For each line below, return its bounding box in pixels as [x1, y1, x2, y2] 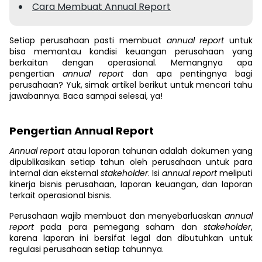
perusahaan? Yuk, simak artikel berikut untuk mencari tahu [9, 79, 253, 91]
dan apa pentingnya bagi [132, 68, 253, 80]
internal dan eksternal [9, 167, 101, 179]
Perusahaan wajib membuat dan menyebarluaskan [9, 210, 225, 222]
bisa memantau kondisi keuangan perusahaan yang [9, 46, 253, 57]
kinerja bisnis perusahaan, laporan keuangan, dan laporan [9, 178, 253, 190]
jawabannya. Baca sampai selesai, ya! [9, 90, 163, 102]
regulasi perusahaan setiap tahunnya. [9, 243, 164, 255]
